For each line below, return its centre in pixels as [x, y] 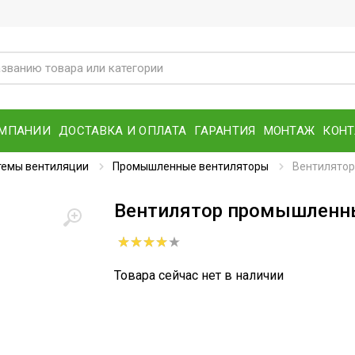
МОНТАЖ [289, 130]
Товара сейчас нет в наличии [199, 275]
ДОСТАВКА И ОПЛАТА [123, 130]
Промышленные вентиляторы [191, 166]
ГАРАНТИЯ [225, 130]
